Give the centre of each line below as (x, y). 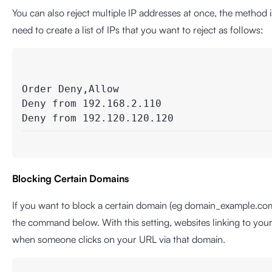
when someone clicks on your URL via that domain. (119, 239)
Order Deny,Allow (70, 89)
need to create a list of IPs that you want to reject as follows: (138, 30)
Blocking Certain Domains (70, 178)
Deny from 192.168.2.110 (92, 104)
